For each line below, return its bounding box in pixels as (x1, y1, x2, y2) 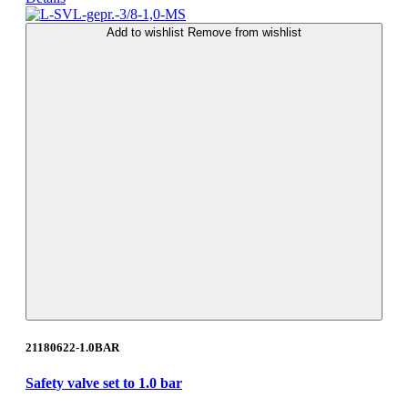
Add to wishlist (107, 25, 188, 39)
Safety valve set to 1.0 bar (25, 375, 182, 392)
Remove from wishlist (188, 25, 301, 39)
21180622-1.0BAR (25, 340, 119, 354)
